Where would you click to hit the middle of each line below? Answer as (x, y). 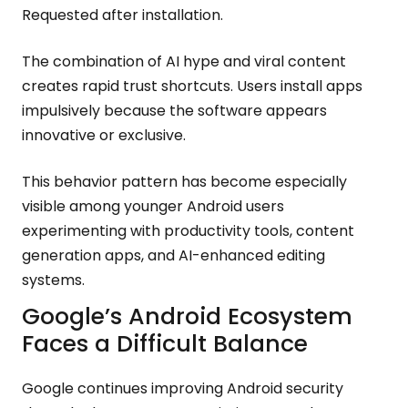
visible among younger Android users (153, 206)
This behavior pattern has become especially (184, 182)
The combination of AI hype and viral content (184, 61)
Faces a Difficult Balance (165, 344)
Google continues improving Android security (183, 388)
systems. (53, 280)
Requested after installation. (122, 15)
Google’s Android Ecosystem (187, 316)
